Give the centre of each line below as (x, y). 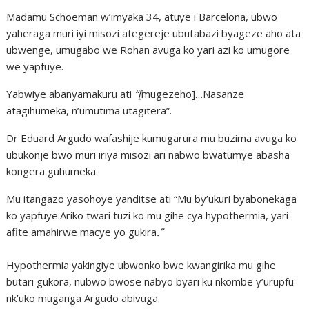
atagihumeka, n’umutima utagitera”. (89, 110)
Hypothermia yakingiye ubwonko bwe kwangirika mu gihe (141, 265)
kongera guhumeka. (52, 171)
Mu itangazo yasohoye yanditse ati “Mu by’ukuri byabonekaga (152, 198)
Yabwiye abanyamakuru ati (71, 93)
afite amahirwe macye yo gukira (82, 231)
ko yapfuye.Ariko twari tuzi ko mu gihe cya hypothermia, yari (148, 215)
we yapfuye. (35, 66)
